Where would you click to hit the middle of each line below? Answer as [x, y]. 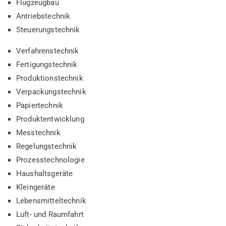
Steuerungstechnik [48, 30]
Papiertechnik [40, 105]
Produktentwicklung [50, 119]
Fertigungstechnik [47, 64]
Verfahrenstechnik [48, 51]
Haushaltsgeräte [45, 173]
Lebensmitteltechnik [51, 201]
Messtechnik [38, 132]
